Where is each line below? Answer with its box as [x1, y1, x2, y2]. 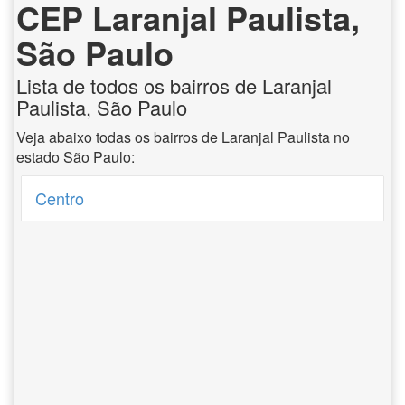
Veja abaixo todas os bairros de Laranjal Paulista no [16, 127, 350, 147]
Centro [35, 186, 85, 210]
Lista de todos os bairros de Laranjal [16, 71, 332, 99]
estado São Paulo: [16, 146, 135, 167]
